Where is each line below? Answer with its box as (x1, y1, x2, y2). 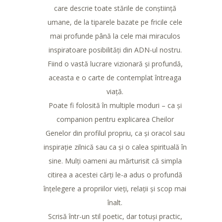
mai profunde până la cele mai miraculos (50, 31, 180, 41)
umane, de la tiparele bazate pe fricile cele (48, 17, 182, 27)
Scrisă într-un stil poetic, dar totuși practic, (48, 211, 182, 221)
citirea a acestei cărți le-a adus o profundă (48, 169, 182, 179)
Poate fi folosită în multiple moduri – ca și (48, 100, 182, 110)
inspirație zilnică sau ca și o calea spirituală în (43, 142, 187, 152)
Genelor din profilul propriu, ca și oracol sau (45, 128, 185, 138)
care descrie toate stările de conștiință (54, 3, 176, 13)
